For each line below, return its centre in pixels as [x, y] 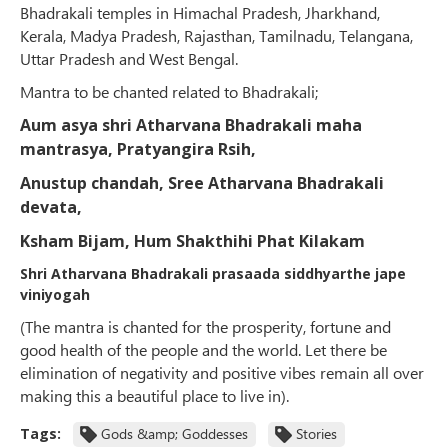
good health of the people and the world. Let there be [203, 350]
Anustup [53, 183]
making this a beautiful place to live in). [154, 396]
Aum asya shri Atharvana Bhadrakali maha [191, 125]
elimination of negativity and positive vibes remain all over [222, 373]
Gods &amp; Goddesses [174, 434]
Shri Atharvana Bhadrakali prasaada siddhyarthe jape [213, 274]
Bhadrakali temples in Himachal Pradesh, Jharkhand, [200, 13]
